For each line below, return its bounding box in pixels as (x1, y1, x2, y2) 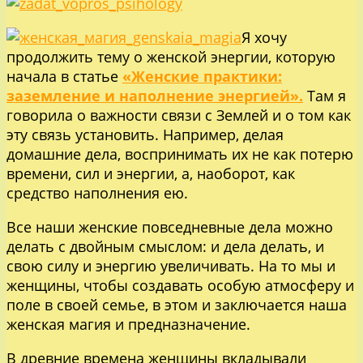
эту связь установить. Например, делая (6, 125, 284, 145)
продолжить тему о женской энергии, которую (6, 47, 335, 67)
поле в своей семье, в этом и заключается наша (6, 295, 347, 315)
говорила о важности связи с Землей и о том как (6, 105, 351, 126)
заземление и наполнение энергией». (6, 86, 303, 106)
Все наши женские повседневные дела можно (6, 217, 333, 237)
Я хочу (241, 28, 287, 48)
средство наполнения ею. (6, 183, 188, 203)
